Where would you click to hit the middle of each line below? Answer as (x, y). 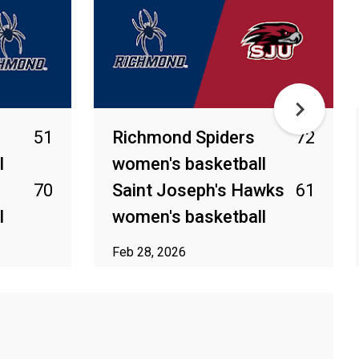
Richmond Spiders (184, 137)
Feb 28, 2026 (149, 252)
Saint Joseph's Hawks (198, 190)
